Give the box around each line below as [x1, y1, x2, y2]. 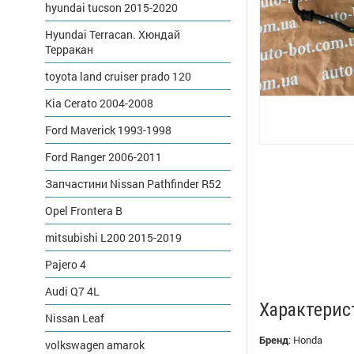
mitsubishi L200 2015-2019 [45, 230, 182, 245]
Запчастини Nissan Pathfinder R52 [45, 176, 221, 191]
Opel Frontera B [45, 203, 122, 218]
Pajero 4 [45, 257, 86, 272]
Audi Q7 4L [45, 284, 100, 299]
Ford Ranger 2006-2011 [45, 149, 162, 164]
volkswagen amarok [45, 337, 145, 352]
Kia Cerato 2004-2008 [45, 96, 153, 111]
